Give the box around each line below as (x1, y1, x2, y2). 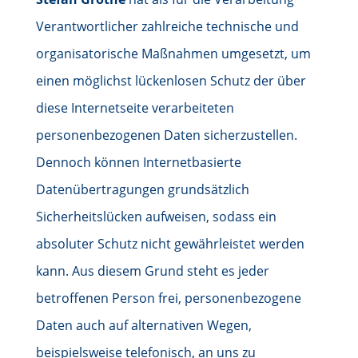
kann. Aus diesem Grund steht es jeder (35, 262, 269, 280)
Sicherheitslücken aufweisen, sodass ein (35, 208, 276, 225)
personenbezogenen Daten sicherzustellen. (35, 126, 297, 144)
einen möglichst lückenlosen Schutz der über (35, 72, 306, 89)
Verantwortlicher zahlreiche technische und (35, 18, 299, 35)
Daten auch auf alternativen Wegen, (35, 316, 252, 334)
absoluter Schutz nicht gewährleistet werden (35, 235, 304, 253)
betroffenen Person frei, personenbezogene (35, 289, 301, 307)
